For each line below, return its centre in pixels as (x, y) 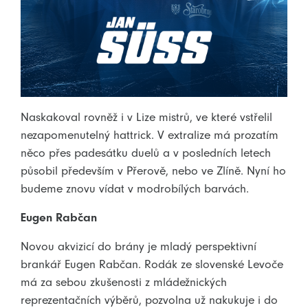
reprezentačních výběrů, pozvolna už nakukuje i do (149, 299)
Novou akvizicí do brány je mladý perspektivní (139, 246)
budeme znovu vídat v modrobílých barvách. (135, 188)
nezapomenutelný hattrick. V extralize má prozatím (150, 134)
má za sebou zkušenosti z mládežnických (124, 282)
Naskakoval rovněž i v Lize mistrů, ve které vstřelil (146, 117)
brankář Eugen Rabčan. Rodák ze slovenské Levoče (152, 264)
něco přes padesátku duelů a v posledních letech (146, 152)
